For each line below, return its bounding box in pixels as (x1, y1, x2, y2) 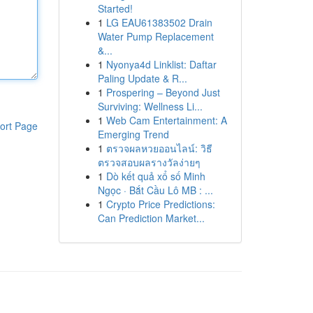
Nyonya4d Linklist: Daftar (105, 57, 217, 71)
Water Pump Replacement (97, 29, 214, 43)
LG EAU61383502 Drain (105, 15, 212, 29)
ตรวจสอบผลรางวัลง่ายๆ (97, 155, 201, 169)
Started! (97, 1, 133, 15)
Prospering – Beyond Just (105, 85, 220, 99)
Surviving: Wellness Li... (97, 99, 203, 113)
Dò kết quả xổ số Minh (105, 169, 205, 183)
